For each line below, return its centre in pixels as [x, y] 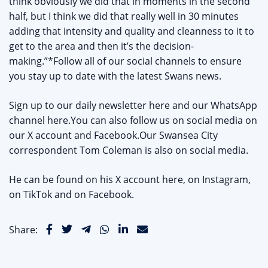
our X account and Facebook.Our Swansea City [113, 135]
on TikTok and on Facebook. [71, 195]
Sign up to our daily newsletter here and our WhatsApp [133, 106]
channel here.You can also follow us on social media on [133, 121]
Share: [23, 230]
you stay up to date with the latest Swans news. [115, 76]
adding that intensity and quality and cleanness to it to [132, 31]
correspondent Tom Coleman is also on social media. [129, 150]
